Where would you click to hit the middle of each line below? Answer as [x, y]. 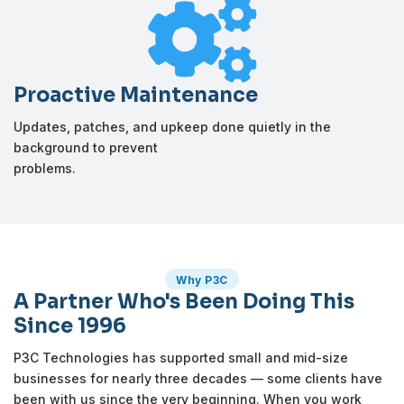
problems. [45, 168]
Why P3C [202, 280]
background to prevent [86, 147]
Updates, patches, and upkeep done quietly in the [172, 127]
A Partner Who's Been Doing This [184, 302]
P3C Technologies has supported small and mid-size [181, 358]
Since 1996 [70, 326]
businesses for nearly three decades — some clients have [198, 378]
